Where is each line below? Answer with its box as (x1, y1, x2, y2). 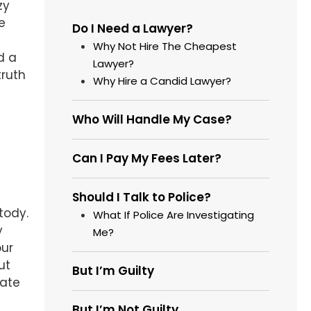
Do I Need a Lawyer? (72, 20, 194, 37)
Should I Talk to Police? (72, 189, 212, 206)
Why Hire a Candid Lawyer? (93, 74, 232, 89)
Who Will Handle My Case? (72, 111, 233, 128)
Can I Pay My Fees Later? (72, 150, 222, 167)
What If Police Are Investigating (93, 208, 255, 223)
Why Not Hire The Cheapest (93, 39, 237, 54)
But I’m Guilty (72, 262, 155, 280)
